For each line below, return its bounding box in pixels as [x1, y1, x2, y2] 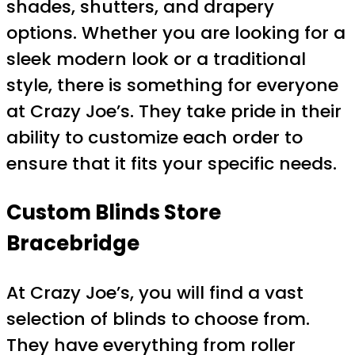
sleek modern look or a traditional [6, 47, 306, 72]
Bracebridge [6, 229, 139, 258]
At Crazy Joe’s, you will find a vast [6, 280, 303, 305]
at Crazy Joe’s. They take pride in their [6, 99, 342, 124]
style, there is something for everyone [6, 73, 338, 98]
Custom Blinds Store [6, 198, 221, 227]
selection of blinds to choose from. [6, 306, 310, 331]
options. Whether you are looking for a [6, 21, 345, 46]
